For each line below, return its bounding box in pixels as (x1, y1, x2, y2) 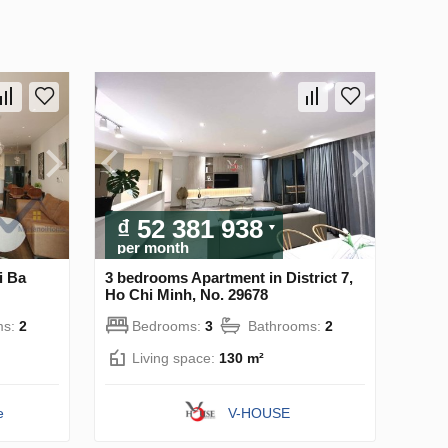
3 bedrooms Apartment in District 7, (105, 268, 353, 286)
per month (117, 238, 189, 256)
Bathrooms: (248, 317, 325, 334)
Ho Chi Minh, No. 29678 (105, 285, 268, 303)
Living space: (132, 349, 219, 366)
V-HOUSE (228, 404, 291, 421)
